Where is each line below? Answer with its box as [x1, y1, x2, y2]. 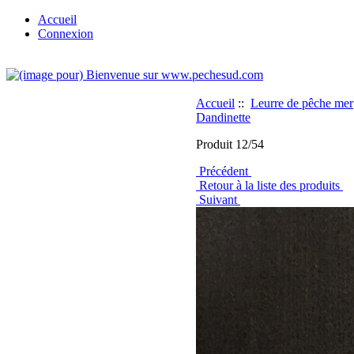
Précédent [196, 164, 251, 178]
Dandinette [196, 111, 250, 124]
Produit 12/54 [196, 137, 264, 151]
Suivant [196, 193, 240, 206]
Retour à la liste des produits [196, 179, 343, 192]
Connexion [38, 27, 93, 40]
